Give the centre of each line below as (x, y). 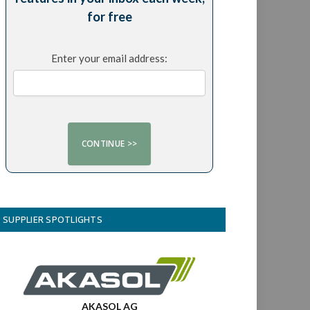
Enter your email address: (109, 58)
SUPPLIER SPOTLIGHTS (53, 220)
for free (109, 16)
